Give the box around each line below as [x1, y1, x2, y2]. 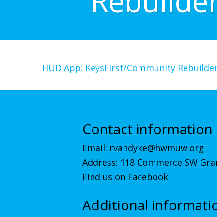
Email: [82, 142, 109, 154]
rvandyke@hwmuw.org [109, 142, 204, 154]
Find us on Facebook [82, 171, 168, 183]
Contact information [82, 119, 213, 138]
